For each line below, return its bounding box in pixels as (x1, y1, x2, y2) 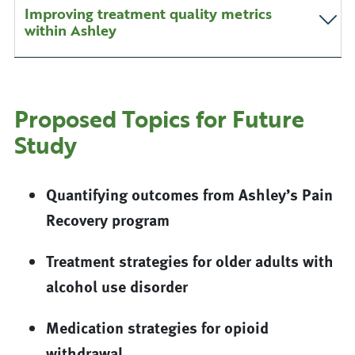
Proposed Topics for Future (13, 101, 304, 136)
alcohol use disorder (45, 274, 188, 298)
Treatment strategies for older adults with (45, 249, 334, 273)
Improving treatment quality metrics (24, 3, 272, 25)
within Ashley (24, 20, 116, 41)
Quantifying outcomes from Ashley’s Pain (45, 182, 333, 206)
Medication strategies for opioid (45, 315, 269, 339)
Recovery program (45, 208, 170, 231)
